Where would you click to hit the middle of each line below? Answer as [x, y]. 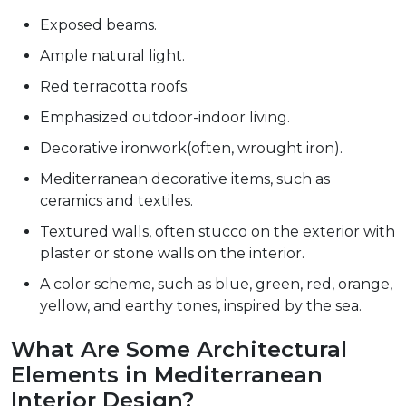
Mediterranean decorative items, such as [185, 179]
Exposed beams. [98, 25]
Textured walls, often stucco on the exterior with [217, 232]
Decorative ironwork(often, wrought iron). [191, 149]
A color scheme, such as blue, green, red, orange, [216, 285]
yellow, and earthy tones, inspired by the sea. [201, 306]
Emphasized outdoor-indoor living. [165, 118]
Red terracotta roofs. [115, 87]
